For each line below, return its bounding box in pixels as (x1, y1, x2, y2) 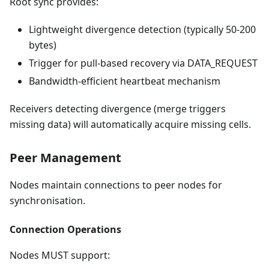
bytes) (29, 38, 56, 52)
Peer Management (10, 150, 121, 166)
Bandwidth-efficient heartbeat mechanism (29, 74, 220, 88)
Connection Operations (10, 223, 121, 236)
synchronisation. (10, 194, 85, 207)
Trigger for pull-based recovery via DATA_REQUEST (29, 56, 258, 70)
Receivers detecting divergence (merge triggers (10, 102, 226, 115)
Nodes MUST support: (10, 249, 110, 262)
